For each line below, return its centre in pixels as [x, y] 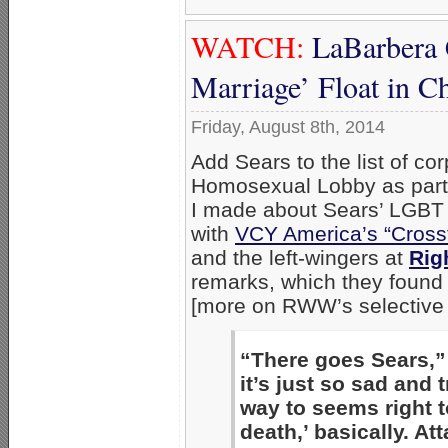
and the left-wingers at [300, 257]
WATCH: [247, 45]
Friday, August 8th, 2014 [288, 126]
